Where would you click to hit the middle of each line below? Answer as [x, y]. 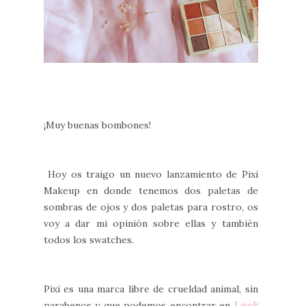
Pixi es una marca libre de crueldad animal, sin [151, 289]
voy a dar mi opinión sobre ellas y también [151, 224]
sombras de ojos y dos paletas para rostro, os [151, 207]
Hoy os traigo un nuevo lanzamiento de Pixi [151, 175]
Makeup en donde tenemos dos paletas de [151, 191]
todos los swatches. [90, 240]
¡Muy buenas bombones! [99, 125]
